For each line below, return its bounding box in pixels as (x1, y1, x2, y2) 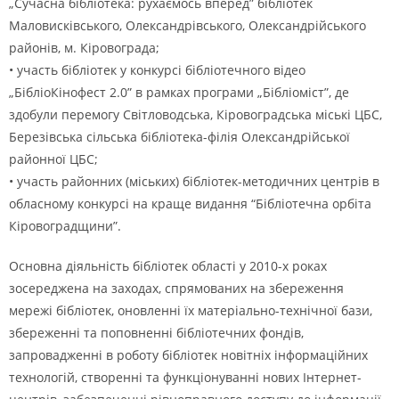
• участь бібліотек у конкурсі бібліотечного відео (9, 61, 305, 78)
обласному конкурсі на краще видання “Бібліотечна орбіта (9, 195, 371, 212)
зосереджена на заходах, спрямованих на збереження (9, 280, 344, 297)
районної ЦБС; (9, 151, 98, 167)
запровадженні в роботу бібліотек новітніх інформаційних (9, 346, 368, 363)
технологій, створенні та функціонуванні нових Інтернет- (9, 369, 362, 386)
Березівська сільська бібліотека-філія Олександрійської (9, 128, 350, 145)
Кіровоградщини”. (9, 217, 121, 234)
